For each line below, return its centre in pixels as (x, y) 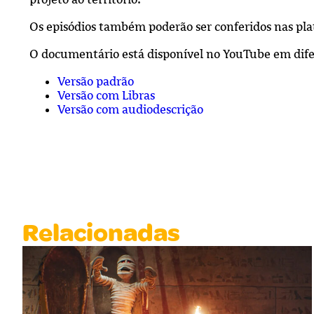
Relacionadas (101, 233)
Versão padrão (96, 82)
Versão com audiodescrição (130, 110)
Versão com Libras (106, 96)
